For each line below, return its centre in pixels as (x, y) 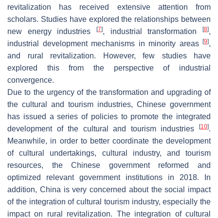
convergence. (31, 80)
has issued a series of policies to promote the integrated (109, 116)
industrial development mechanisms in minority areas (105, 43)
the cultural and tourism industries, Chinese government (109, 104)
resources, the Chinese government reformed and (109, 165)
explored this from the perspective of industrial (109, 68)
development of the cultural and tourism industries (103, 128)
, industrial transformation (153, 31)
